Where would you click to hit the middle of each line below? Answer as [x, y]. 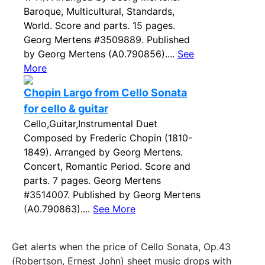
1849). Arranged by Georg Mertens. [103, 152]
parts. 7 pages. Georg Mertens [92, 180]
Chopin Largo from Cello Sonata [105, 93]
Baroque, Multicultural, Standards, [99, 11]
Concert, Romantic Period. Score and [107, 166]
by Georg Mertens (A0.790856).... [101, 54]
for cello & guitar [66, 109]
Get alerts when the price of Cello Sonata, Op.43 [121, 247]
